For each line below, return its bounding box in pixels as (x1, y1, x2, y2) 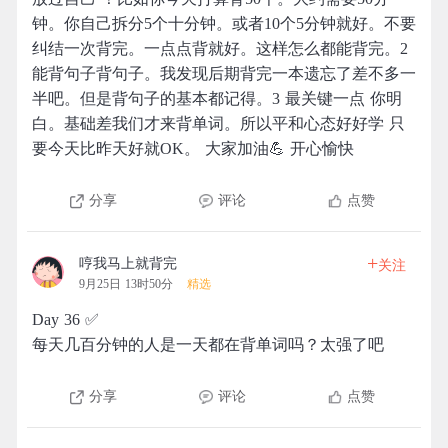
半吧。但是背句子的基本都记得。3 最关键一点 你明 (32, 90, 402, 107)
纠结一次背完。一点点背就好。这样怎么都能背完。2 (32, 40, 408, 57)
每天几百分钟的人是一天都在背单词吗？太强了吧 (32, 336, 384, 353)
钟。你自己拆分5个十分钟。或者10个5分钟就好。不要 (32, 15, 416, 32)
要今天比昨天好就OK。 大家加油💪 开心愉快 (32, 140, 354, 157)
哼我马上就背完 (79, 256, 177, 271)
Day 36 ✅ (32, 311, 99, 328)
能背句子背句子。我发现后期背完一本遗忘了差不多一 (32, 65, 416, 82)
